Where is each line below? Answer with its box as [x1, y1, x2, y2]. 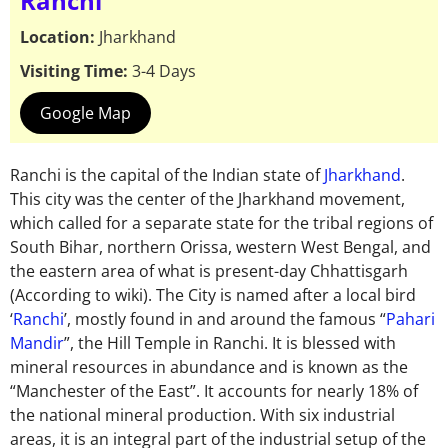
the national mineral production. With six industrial [10, 404, 395, 427]
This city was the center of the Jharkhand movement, [10, 188, 405, 211]
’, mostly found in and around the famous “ [64, 308, 386, 331]
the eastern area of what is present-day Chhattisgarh [10, 260, 408, 283]
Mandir [10, 332, 64, 355]
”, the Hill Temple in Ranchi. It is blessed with [64, 332, 396, 355]
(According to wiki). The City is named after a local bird [10, 284, 416, 307]
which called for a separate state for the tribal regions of [10, 212, 433, 235]
